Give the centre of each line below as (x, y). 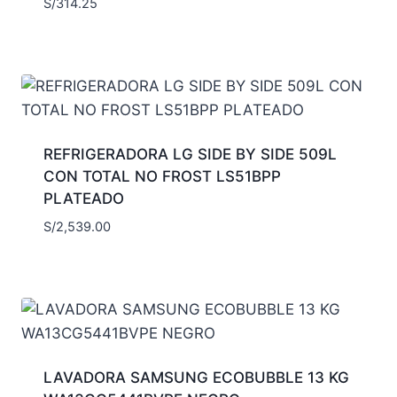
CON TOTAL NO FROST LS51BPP (162, 176)
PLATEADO (83, 198)
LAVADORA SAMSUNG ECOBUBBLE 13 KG (196, 378)
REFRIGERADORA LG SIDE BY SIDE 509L (190, 154)
